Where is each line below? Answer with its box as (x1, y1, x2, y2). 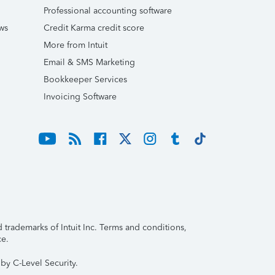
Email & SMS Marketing (44, 57, 135, 68)
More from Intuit (44, 40, 107, 50)
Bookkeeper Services (44, 74, 127, 85)
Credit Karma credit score (44, 23, 144, 33)
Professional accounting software (44, 6, 172, 16)
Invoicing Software (44, 91, 117, 102)
